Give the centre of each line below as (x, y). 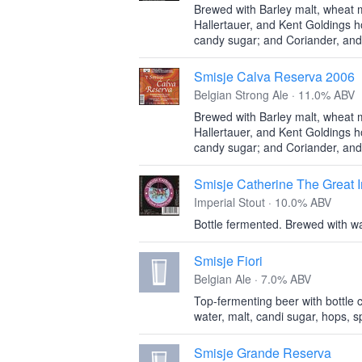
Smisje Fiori (228, 261)
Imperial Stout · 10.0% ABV (263, 202)
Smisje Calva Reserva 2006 (274, 76)
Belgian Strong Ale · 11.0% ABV (274, 95)
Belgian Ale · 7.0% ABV (253, 279)
